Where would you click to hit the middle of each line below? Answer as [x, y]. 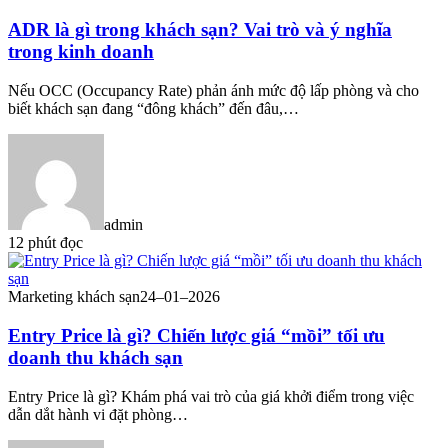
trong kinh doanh [81, 52]
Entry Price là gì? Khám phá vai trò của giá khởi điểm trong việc [211, 396]
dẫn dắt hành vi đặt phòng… [98, 414]
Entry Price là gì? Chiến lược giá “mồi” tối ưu [196, 335]
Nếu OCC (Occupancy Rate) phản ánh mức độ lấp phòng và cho [213, 91]
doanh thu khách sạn [95, 357]
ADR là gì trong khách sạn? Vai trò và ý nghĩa [200, 30]
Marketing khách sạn [74, 297]
